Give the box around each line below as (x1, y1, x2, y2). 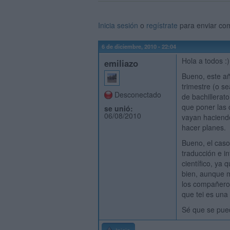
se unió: (104, 103, 133, 113)
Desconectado (114, 89, 161, 100)
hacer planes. (182, 122, 226, 132)
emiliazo (104, 57, 138, 69)
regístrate (146, 20, 178, 30)
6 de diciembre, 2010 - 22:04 (102, 42, 176, 50)
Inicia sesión (98, 20, 138, 30)
